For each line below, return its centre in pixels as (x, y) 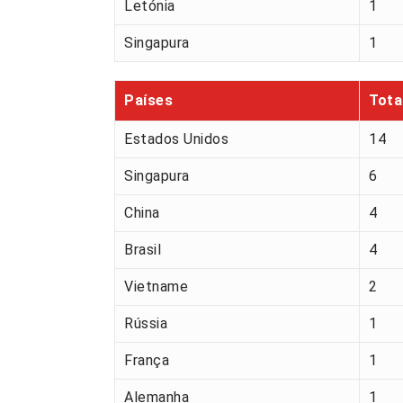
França (147, 361)
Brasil (143, 250)
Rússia (146, 324)
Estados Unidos (176, 139)
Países (148, 101)
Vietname (156, 287)
